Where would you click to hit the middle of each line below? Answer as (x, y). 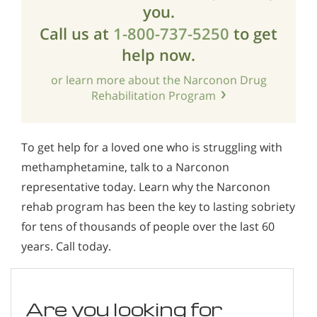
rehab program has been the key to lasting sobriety (158, 206)
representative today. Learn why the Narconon (146, 186)
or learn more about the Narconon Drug (158, 80)
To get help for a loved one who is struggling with (152, 147)
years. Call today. (66, 246)
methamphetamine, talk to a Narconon (125, 167)
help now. (158, 55)
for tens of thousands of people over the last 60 (148, 226)
